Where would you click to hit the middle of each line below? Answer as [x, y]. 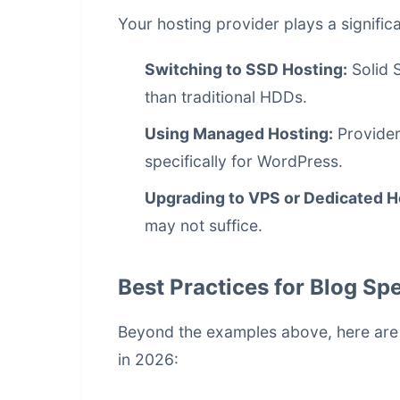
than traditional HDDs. [226, 97]
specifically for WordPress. [244, 161]
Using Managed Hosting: [239, 133]
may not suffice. [204, 225]
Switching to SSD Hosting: [246, 69]
